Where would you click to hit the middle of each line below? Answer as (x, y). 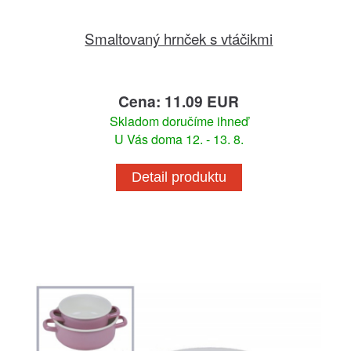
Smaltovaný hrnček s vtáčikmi (179, 38)
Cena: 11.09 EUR (179, 101)
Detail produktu (179, 177)
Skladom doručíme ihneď (179, 121)
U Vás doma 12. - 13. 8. (179, 139)
